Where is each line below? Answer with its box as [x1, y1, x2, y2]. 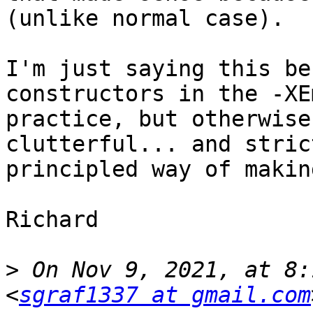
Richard [6, 207, 99, 233]
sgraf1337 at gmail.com [19, 282, 311, 308]
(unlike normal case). [6, 6, 284, 31]
